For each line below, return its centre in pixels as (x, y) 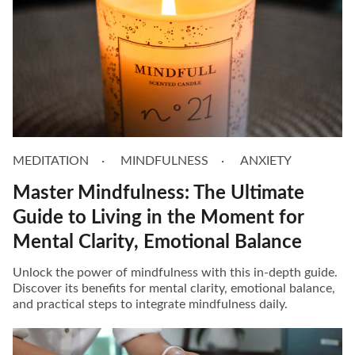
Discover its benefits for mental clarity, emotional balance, (174, 288)
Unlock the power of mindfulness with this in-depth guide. (175, 272)
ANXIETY (266, 160)
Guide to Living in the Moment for (158, 218)
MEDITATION (51, 160)
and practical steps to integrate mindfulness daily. (150, 304)
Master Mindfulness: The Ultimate (158, 193)
